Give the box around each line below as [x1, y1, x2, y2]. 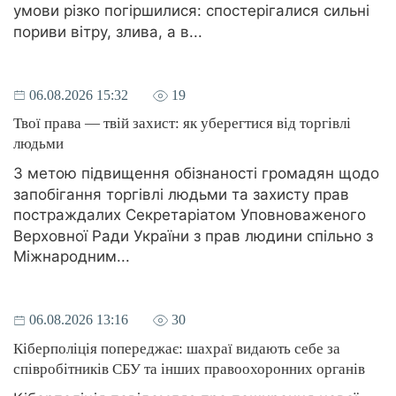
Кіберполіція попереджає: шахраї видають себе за [13, 339, 340, 357]
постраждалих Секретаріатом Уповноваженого [13, 206, 366, 225]
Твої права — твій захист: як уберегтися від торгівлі [13, 115, 351, 133]
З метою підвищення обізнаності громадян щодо [13, 164, 379, 183]
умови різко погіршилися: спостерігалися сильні [13, 2, 369, 20]
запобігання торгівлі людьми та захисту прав [13, 186, 349, 204]
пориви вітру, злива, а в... [13, 22, 202, 41]
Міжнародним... [13, 247, 130, 266]
